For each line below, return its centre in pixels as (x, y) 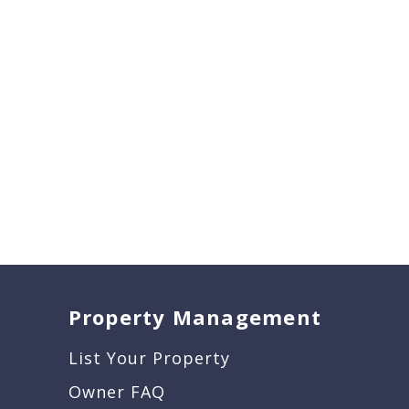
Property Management (194, 317)
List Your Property (149, 358)
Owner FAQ (116, 392)
